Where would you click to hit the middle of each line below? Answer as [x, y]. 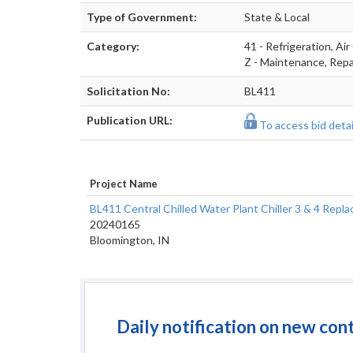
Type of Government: [142, 17]
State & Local [277, 17]
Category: [113, 46]
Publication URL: [130, 120]
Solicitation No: [128, 91]
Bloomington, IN [130, 240]
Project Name [124, 184]
